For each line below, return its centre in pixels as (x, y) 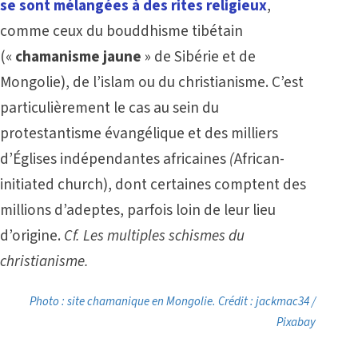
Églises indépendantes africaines (119, 159)
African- (259, 159)
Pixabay (296, 323)
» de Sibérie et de (199, 57)
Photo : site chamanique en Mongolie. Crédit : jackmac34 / (173, 302)
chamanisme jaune (78, 57)
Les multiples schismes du (164, 236)
